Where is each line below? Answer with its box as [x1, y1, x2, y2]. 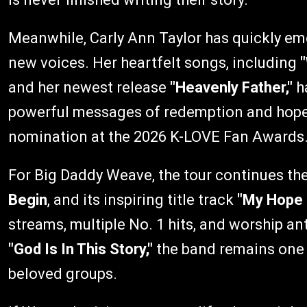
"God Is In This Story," [8, 241, 153, 258]
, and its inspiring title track [47, 191, 237, 209]
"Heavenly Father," [170, 79, 293, 97]
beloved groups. [8, 265, 117, 283]
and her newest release [8, 79, 170, 97]
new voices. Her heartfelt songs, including [8, 54, 300, 72]
